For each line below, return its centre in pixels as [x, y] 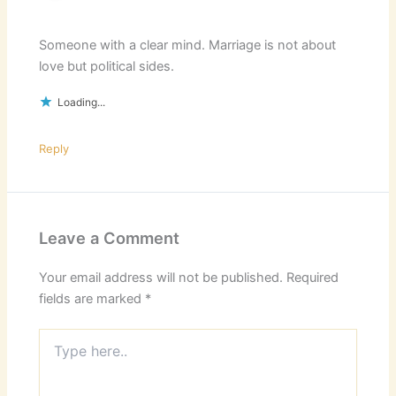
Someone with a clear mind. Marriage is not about [188, 46]
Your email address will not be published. [161, 278]
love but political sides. [107, 67]
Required [313, 278]
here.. [55, 354]
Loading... [82, 103]
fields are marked [92, 299]
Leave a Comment [110, 238]
